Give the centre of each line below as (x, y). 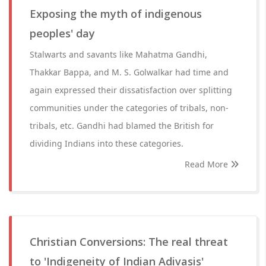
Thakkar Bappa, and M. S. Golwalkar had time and (129, 72)
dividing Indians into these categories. (107, 143)
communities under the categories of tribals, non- (129, 108)
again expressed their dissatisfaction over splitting (131, 90)
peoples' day (62, 33)
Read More (208, 164)
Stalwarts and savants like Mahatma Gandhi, (118, 54)
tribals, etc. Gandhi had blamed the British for (122, 126)
